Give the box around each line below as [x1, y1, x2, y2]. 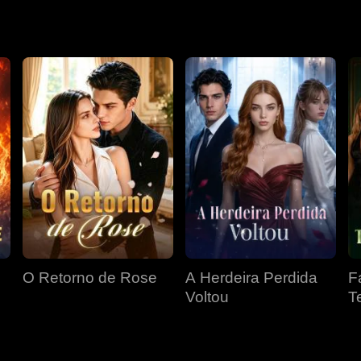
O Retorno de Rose [23, 269, 157, 286]
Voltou [185, 288, 229, 305]
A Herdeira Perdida [185, 269, 317, 286]
